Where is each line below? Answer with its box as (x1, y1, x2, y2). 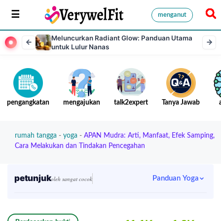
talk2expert (114, 99, 148, 106)
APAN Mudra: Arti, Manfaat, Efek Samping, (84, 132, 215, 139)
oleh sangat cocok (51, 175, 93, 183)
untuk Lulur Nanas (51, 42, 109, 51)
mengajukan (63, 99, 100, 106)
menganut (158, 11, 186, 18)
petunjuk (14, 173, 51, 183)
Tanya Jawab (162, 99, 200, 106)
